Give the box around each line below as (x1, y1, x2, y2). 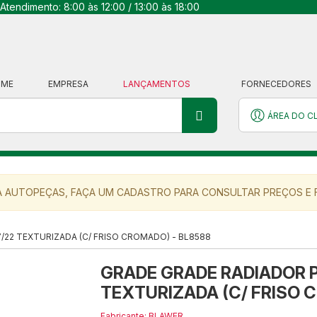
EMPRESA (48, 79, 88, 89)
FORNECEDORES (241, 79, 311, 89)
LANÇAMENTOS (123, 79, 192, 89)
